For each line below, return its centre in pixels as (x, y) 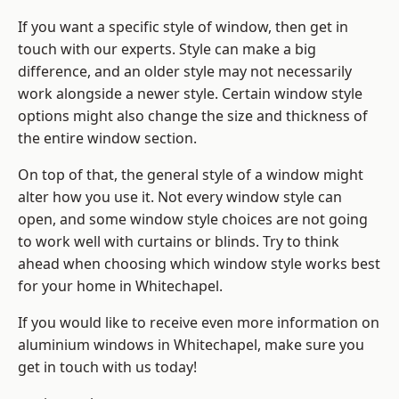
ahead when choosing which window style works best (199, 264)
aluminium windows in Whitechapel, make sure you (191, 345)
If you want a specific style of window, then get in (183, 27)
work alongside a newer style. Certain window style (190, 94)
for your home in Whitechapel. (120, 286)
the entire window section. (107, 138)
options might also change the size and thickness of (193, 116)
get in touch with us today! (107, 367)
